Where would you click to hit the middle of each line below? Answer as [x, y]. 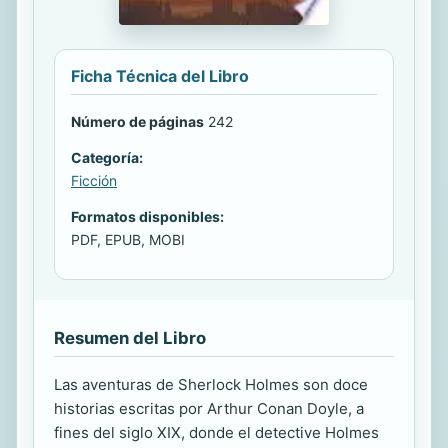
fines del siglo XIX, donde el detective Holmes [216, 432]
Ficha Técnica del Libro [160, 76]
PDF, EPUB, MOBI [128, 239]
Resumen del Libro [130, 338]
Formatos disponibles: [147, 216]
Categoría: [107, 157]
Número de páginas [137, 121]
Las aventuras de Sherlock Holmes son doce [211, 384]
